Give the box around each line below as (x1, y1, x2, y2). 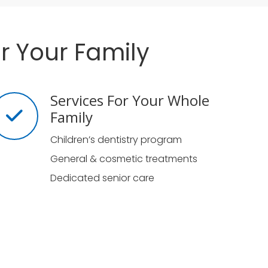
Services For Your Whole (50, 90, 209, 110)
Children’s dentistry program (50, 133, 182, 147)
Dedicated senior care (50, 171, 154, 185)
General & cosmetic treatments (50, 152, 197, 166)
